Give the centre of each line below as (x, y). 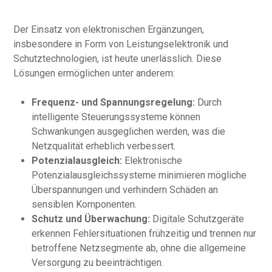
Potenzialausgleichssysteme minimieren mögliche (139, 175)
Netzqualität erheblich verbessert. (104, 146)
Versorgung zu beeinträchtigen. (98, 263)
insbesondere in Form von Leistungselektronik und (121, 44)
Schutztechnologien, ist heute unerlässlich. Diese (118, 59)
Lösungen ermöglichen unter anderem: (94, 73)
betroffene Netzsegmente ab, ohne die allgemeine (139, 248)
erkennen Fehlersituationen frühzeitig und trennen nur (144, 233)
